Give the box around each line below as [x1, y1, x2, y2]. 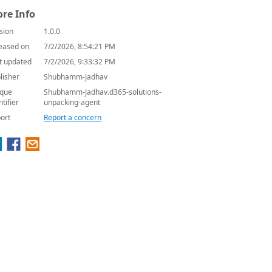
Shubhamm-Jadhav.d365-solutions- [44, 87, 161, 97]
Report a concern [44, 112, 101, 123]
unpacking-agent [44, 97, 100, 107]
